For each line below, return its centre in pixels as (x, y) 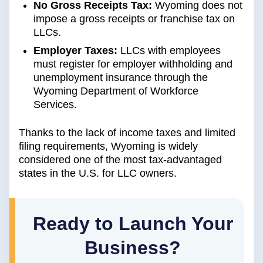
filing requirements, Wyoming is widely (108, 146)
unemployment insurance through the (121, 78)
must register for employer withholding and (133, 64)
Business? (133, 248)
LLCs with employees (169, 51)
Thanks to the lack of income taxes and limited (127, 133)
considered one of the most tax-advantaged (120, 160)
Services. (55, 105)
